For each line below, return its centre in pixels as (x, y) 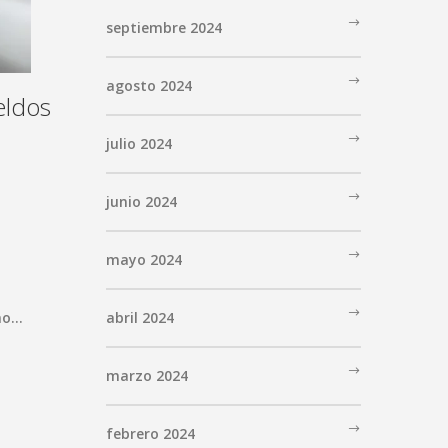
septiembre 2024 (164, 27)
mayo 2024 (144, 259)
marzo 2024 (147, 375)
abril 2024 (140, 317)
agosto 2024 (149, 85)
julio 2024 (139, 143)
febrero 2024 (150, 433)
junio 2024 (141, 201)
